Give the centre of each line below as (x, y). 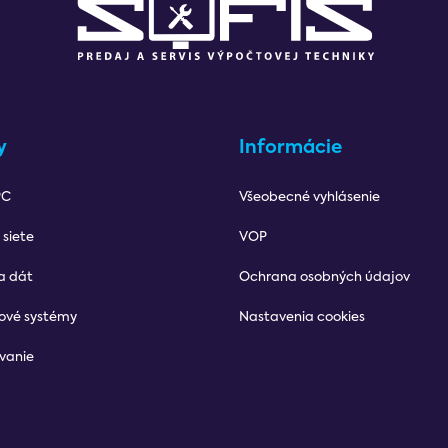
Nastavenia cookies (302, 317)
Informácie (290, 148)
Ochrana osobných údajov (324, 277)
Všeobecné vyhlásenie (309, 197)
